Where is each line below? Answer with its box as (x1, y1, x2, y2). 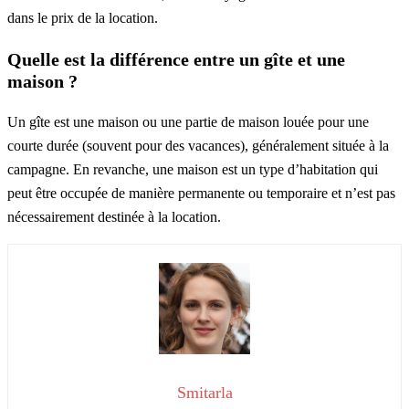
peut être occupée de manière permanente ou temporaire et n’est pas (7, 184, 395, 201)
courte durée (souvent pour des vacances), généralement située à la (7, 137, 389, 153)
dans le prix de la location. (7, 9, 158, 26)
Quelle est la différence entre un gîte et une (7, 48, 345, 69)
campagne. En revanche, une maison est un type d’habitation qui (7, 161, 378, 177)
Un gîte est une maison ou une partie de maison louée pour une (7, 113, 369, 130)
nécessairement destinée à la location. (7, 208, 221, 225)
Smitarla (176, 383, 233, 402)
